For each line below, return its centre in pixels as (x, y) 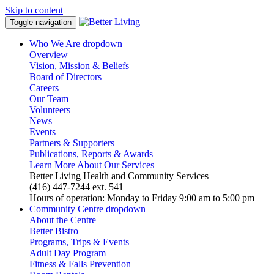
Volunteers (50, 110)
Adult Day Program (68, 253)
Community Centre (68, 209)
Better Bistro (54, 231)
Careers (44, 88)
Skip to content (34, 10)
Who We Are (56, 44)
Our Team (49, 99)
